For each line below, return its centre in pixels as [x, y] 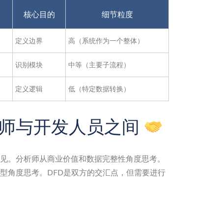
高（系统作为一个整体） [106, 41]
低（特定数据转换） [99, 89]
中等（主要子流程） [99, 65]
